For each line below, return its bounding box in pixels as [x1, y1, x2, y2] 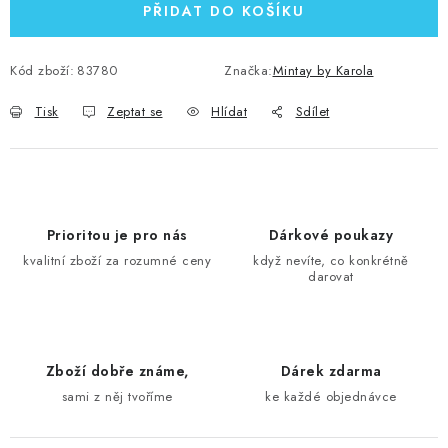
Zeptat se [107, 102, 163, 121]
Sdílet [295, 102, 330, 121]
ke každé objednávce [265, 387, 397, 406]
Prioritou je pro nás [46, 225, 188, 245]
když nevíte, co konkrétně [253, 251, 409, 270]
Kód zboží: [10, 61, 74, 80]
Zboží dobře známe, [45, 361, 189, 381]
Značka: [224, 61, 273, 80]
